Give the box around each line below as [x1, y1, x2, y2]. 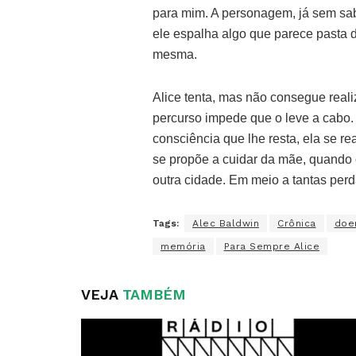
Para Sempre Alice [223, 240, 319, 252]
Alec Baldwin [192, 217, 259, 229]
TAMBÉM [118, 285, 186, 303]
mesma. [153, 47, 197, 61]
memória [161, 240, 206, 252]
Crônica [277, 217, 316, 229]
